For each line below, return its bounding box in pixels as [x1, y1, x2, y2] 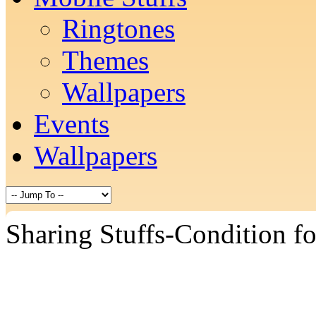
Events [34, 109, 109, 139]
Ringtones [62, 13, 175, 44]
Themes [62, 45, 149, 75]
